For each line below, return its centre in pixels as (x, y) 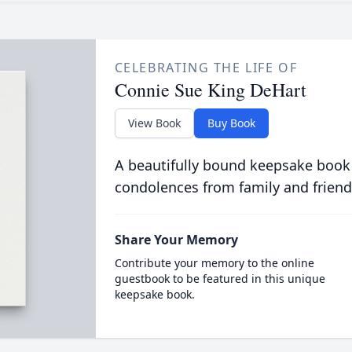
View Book (154, 123)
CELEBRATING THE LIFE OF (206, 68)
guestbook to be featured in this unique (220, 279)
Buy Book (231, 123)
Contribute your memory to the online (214, 263)
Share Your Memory (176, 240)
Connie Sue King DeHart (210, 90)
